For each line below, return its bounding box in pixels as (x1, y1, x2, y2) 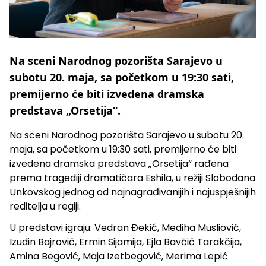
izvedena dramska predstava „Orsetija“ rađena (9, 156, 229, 170)
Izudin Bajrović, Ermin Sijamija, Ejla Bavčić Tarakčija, (9, 235, 242, 249)
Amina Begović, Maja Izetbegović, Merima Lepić (9, 249, 228, 263)
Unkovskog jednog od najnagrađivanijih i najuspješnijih (9, 185, 256, 199)
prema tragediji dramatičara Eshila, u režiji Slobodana (9, 170, 255, 185)
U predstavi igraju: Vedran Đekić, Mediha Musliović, (9, 220, 241, 235)
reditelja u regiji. (9, 199, 81, 213)
